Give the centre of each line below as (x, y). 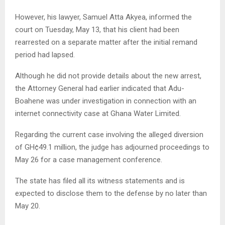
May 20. (28, 206)
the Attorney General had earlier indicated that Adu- (100, 88)
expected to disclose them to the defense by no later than (111, 193)
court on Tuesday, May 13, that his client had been (97, 29)
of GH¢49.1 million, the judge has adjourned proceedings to (112, 147)
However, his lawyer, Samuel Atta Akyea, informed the (103, 17)
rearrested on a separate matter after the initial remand (106, 42)
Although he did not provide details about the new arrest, (108, 76)
